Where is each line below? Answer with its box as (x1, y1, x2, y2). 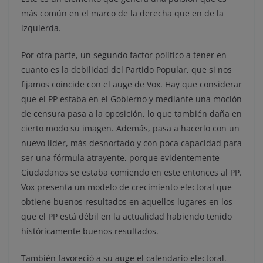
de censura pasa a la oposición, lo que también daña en (21, 108, 242, 120)
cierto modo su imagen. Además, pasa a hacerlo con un (21, 123, 240, 134)
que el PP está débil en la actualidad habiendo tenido (21, 211, 232, 222)
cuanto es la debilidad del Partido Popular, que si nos (21, 64, 232, 76)
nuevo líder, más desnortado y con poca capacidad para (21, 137, 242, 149)
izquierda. (21, 22, 61, 34)
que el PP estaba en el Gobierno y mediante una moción (21, 93, 242, 105)
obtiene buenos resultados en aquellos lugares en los (21, 196, 232, 208)
